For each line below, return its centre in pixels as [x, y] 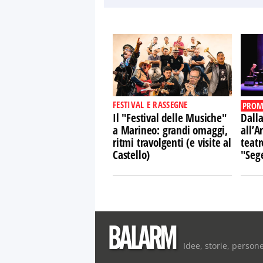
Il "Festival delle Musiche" [170, 118]
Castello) [131, 155]
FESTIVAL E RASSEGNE [150, 104]
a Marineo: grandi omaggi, [171, 130]
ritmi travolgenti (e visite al [172, 143]
